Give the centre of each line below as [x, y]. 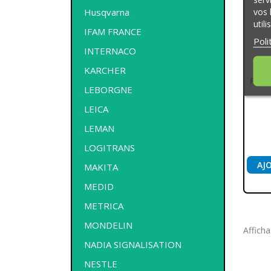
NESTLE [101, 263]
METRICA [104, 205]
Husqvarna [107, 12]
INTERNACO [110, 51]
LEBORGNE [108, 89]
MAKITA [101, 167]
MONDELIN [108, 225]
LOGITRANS [109, 147]
